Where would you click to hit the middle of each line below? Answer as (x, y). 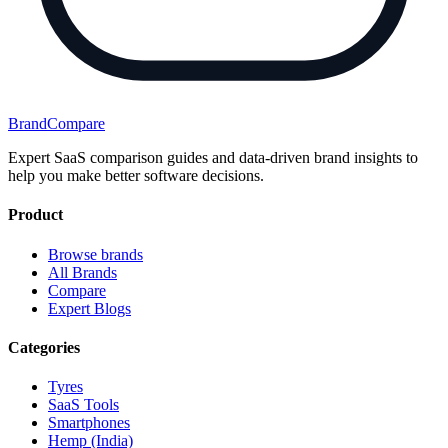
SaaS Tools (83, 405)
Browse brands (95, 254)
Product (35, 215)
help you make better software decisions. (136, 176)
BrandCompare (56, 124)
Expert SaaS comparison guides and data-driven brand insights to (213, 158)
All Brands (82, 272)
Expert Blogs (89, 308)
